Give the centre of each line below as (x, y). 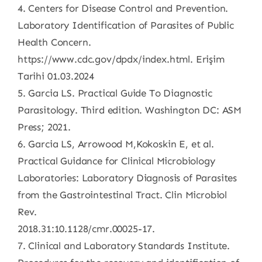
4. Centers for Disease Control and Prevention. (123, 8)
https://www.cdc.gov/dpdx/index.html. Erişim (121, 59)
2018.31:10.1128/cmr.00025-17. (86, 229)
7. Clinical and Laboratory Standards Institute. (123, 246)
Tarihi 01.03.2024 (56, 76)
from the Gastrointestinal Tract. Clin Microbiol (122, 195)
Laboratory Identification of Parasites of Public (125, 25)
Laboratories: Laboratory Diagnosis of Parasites (127, 178)
